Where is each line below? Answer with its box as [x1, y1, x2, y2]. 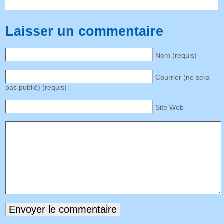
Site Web [155, 103, 184, 111]
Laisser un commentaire [5, 24, 164, 39]
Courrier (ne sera [155, 73, 210, 81]
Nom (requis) [155, 51, 197, 59]
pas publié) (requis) [5, 83, 67, 91]
